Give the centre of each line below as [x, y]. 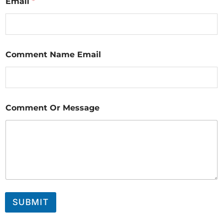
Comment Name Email [53, 55]
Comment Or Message [53, 108]
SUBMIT [31, 202]
